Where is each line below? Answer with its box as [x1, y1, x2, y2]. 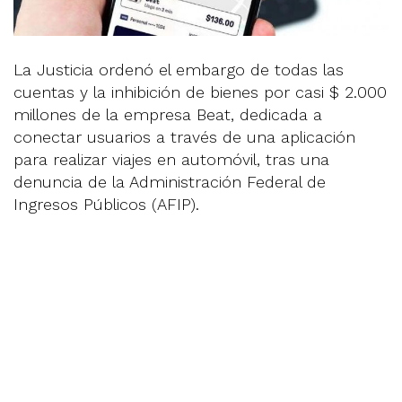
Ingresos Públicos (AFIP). [13, 194, 199, 214]
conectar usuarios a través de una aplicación [13, 127, 355, 146]
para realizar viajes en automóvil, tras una [13, 149, 329, 169]
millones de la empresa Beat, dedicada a [13, 104, 322, 124]
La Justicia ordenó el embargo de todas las [13, 59, 344, 79]
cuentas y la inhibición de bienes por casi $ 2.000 [13, 82, 387, 101]
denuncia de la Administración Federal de [13, 171, 326, 191]
